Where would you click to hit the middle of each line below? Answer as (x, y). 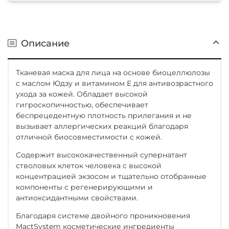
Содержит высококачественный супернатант (101, 155)
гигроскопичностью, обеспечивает (83, 105)
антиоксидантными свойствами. (78, 198)
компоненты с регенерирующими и (84, 187)
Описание (45, 43)
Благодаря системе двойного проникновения (103, 215)
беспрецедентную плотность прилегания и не (104, 115)
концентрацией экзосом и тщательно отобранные (111, 176)
